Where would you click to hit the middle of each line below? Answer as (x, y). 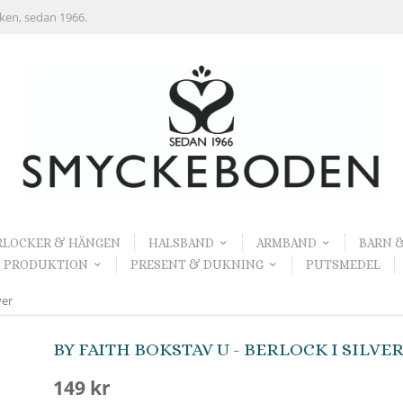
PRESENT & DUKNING (197, 264)
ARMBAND (286, 243)
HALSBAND (181, 243)
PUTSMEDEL (343, 264)
